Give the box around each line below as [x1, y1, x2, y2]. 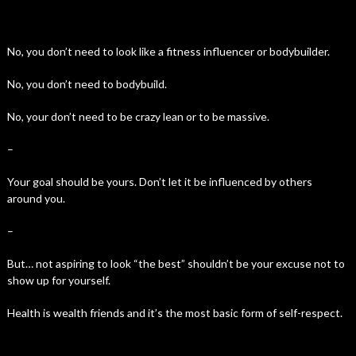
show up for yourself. [6, 273, 110, 287]
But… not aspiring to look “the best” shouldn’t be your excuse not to [6, 257, 345, 270]
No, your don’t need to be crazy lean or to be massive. [6, 110, 269, 123]
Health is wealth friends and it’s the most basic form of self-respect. [6, 306, 342, 319]
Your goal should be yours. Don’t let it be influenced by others [6, 175, 312, 188]
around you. [6, 192, 65, 205]
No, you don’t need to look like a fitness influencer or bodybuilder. [6, 44, 330, 58]
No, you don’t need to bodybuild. [6, 77, 167, 91]
